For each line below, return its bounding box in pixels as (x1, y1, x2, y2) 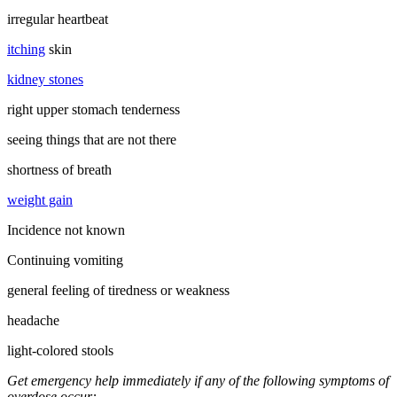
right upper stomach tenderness (7, 102, 180, 118)
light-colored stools (7, 343, 113, 359)
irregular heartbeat (7, 12, 108, 27)
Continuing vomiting (7, 253, 123, 269)
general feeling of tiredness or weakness (7, 283, 230, 299)
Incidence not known (7, 222, 125, 238)
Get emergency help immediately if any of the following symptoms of (7, 373, 389, 389)
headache (7, 313, 59, 329)
